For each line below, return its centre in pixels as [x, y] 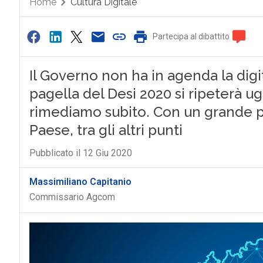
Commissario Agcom [72, 197]
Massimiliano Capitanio [80, 182]
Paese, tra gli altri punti [106, 130]
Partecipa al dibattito [191, 36]
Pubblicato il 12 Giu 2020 [80, 153]
